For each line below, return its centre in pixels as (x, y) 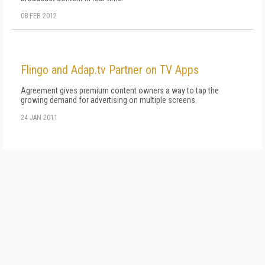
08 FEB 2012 (39, 16)
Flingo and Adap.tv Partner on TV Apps (110, 70)
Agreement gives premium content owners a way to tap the (120, 91)
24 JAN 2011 (39, 118)
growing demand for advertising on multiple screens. (109, 100)
